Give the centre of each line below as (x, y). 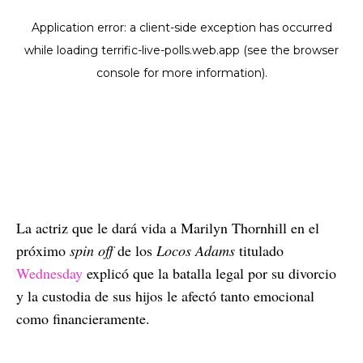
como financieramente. (83, 318)
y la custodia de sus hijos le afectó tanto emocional (165, 295)
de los (137, 250)
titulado (261, 250)
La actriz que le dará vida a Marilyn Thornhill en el (168, 227)
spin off (92, 250)
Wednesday (49, 273)
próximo (41, 250)
